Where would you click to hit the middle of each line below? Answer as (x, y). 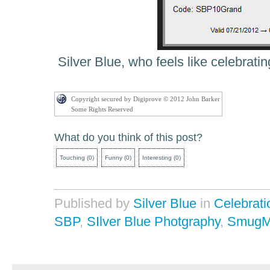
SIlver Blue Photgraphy (153, 221)
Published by (94, 203)
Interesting (157, 158)
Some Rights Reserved (102, 109)
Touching (72, 158)
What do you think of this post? (128, 137)
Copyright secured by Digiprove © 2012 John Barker (146, 99)
